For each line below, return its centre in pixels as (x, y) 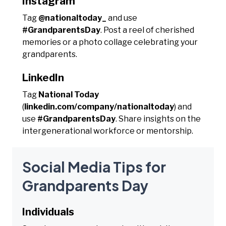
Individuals (48, 212)
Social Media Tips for (94, 166)
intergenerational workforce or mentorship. (108, 131)
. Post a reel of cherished (147, 30)
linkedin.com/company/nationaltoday (99, 106)
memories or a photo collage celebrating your (110, 42)
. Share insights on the (158, 119)
